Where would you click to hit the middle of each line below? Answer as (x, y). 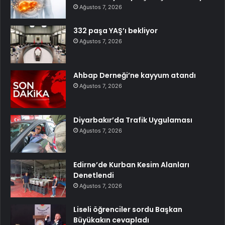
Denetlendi (94, 175)
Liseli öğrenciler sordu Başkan (128, 209)
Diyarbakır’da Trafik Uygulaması (133, 120)
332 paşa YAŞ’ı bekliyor (116, 30)
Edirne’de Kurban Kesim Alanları (131, 164)
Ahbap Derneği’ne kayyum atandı (135, 75)
